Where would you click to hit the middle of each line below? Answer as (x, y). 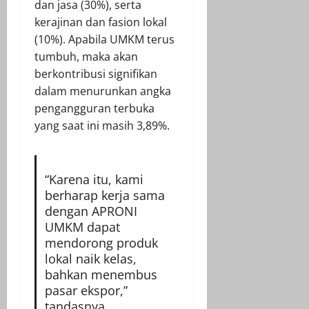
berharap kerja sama (104, 196)
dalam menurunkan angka (103, 91)
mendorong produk (101, 243)
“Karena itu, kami (94, 180)
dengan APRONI (91, 211)
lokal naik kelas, (90, 259)
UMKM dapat (82, 227)
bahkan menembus (101, 275)
